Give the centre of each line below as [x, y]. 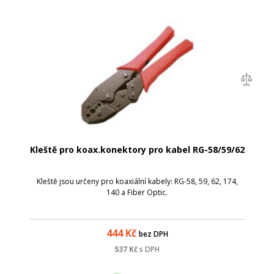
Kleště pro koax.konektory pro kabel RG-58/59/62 [137, 149]
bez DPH [153, 234]
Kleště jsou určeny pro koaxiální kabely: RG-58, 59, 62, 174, [137, 181]
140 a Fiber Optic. [137, 192]
